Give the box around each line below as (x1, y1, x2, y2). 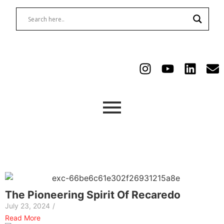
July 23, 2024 (5, 201, 50, 210)
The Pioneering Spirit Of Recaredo (5, 188, 180, 201)
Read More (5, 213, 40, 222)
